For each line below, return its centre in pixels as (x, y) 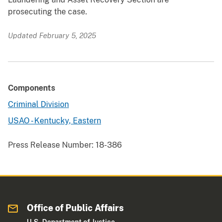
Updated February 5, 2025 (52, 36)
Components (31, 88)
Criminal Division (38, 105)
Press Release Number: (51, 145)
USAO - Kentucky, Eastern (55, 121)
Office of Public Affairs (76, 208)
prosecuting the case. (48, 12)
